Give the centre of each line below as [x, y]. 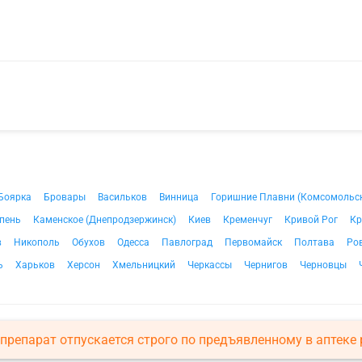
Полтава [314, 242]
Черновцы [323, 265]
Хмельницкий [144, 265]
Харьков [35, 265]
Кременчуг [248, 220]
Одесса [133, 242]
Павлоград [187, 242]
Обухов [88, 242]
